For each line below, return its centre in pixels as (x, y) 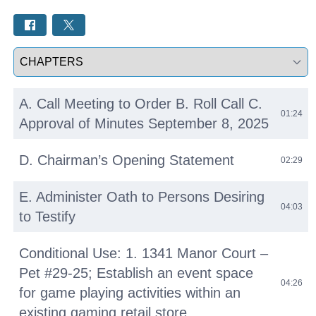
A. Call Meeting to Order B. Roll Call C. (141, 104)
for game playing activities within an (130, 293)
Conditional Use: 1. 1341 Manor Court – (144, 254)
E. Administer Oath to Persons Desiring (142, 197)
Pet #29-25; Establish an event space (136, 273)
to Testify (48, 217)
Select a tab (43, 55)
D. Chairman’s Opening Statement (127, 160)
